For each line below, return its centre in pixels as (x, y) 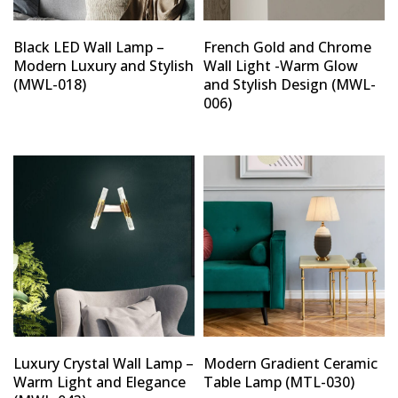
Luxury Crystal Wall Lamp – (103, 363)
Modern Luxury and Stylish (103, 66)
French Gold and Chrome (287, 48)
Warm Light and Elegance (99, 382)
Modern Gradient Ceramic (291, 363)
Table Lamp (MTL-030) (279, 382)
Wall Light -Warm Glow (281, 66)
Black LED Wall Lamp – (89, 48)
